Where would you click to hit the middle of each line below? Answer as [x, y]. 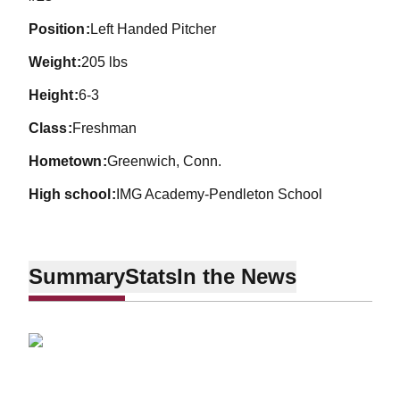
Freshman [105, 128]
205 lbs [105, 62]
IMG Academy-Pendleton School [220, 194]
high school [75, 194]
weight [58, 62]
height [56, 95]
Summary [76, 276]
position [61, 29]
